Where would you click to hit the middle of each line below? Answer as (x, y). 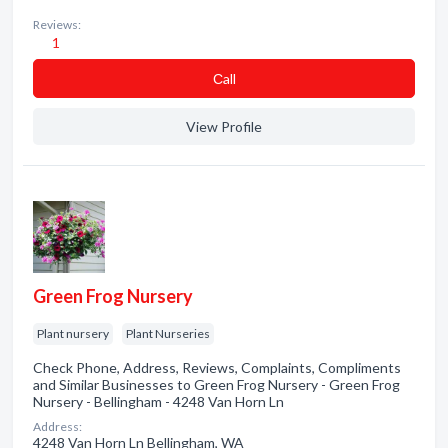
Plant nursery (73, 333)
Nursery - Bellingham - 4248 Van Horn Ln (158, 401)
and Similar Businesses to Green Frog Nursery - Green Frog (216, 384)
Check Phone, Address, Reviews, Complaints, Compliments (217, 367)
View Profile (224, 126)
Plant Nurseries (168, 333)
